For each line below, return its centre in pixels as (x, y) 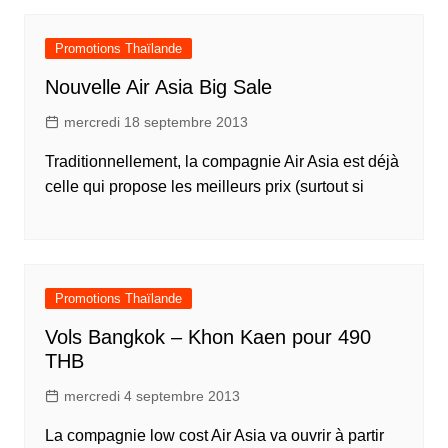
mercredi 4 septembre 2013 (151, 396)
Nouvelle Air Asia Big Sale (158, 87)
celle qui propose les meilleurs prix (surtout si (204, 186)
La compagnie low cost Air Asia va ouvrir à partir (214, 435)
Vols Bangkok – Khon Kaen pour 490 (207, 337)
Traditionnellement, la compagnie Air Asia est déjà (221, 161)
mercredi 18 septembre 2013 (155, 122)
